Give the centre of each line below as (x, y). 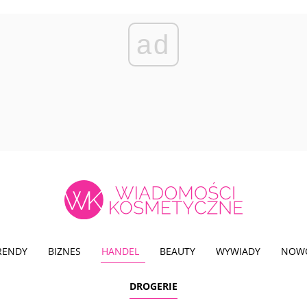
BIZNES (64, 251)
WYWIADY (238, 251)
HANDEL (120, 251)
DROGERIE (153, 286)
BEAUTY (177, 251)
